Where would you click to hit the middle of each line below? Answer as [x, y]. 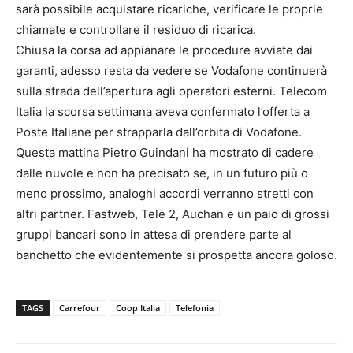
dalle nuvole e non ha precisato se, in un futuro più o [162, 173]
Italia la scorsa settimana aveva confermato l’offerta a [163, 112]
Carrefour [80, 308]
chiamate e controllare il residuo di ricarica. [136, 30]
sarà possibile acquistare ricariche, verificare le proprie [169, 9]
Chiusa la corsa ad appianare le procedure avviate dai [164, 50]
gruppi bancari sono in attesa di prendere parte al [154, 235]
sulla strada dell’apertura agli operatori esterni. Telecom [171, 91]
